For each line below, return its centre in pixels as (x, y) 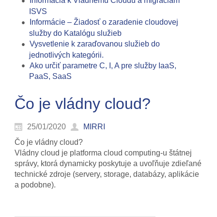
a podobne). (35, 185)
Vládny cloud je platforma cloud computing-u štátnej (103, 153)
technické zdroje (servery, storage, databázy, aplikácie (107, 174)
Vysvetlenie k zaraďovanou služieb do (95, 44)
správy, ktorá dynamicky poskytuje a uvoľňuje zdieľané (108, 164)
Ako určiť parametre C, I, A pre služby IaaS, (103, 65)
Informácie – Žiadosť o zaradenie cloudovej (104, 22)
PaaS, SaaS (50, 77)
